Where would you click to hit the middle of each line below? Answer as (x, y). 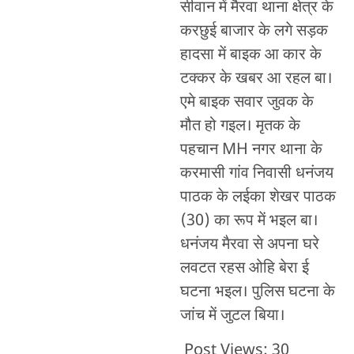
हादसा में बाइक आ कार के (250, 55)
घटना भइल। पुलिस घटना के (257, 292)
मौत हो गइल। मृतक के (240, 126)
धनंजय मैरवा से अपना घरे (249, 245)
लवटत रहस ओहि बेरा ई (244, 268)
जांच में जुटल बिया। (232, 316)
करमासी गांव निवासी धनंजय (256, 173)
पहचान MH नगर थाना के (251, 150)
